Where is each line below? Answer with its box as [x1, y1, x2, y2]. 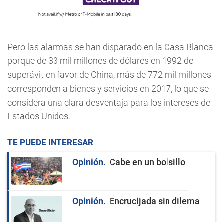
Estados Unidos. [7, 111, 70, 122]
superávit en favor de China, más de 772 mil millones [7, 69, 211, 80]
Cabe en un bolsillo [110, 157, 185, 167]
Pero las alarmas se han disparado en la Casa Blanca [7, 42, 213, 53]
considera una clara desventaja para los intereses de [7, 97, 210, 108]
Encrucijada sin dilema [110, 196, 200, 207]
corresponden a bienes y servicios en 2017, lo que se [7, 83, 209, 94]
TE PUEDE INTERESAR [7, 137, 93, 148]
